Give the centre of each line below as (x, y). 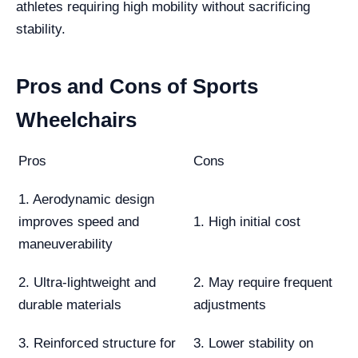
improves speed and (79, 222)
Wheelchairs (76, 120)
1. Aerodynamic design (86, 199)
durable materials (70, 305)
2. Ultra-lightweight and (87, 282)
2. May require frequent (263, 282)
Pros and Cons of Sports (137, 86)
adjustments (230, 305)
